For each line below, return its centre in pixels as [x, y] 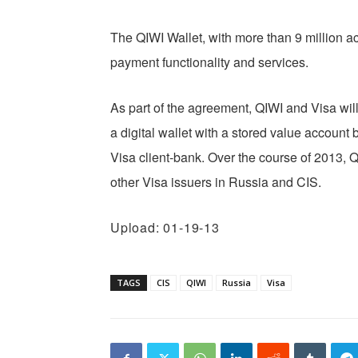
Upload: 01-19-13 [165, 228]
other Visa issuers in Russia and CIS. [216, 182]
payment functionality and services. [209, 62]
